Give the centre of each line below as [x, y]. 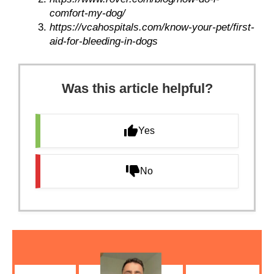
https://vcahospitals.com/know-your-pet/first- [152, 28]
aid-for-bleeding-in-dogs [104, 42]
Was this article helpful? [137, 89]
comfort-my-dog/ [87, 13]
